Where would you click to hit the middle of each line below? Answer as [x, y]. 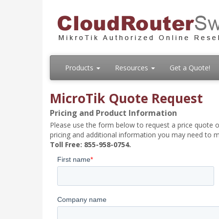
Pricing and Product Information [113, 113]
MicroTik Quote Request [126, 98]
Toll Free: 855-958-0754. [90, 144]
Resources [132, 68]
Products [80, 68]
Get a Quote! [190, 68]
